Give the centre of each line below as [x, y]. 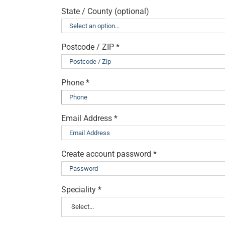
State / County [87, 11]
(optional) [132, 11]
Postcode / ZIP [88, 47]
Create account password [107, 154]
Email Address [88, 118]
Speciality [80, 189]
